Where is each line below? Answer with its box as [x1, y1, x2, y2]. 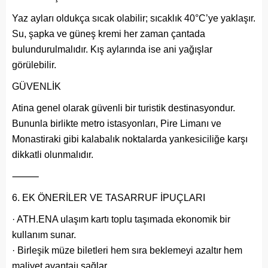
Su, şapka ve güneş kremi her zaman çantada [12, 28, 205, 39]
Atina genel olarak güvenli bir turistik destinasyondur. [12, 102, 235, 113]
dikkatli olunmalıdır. [12, 149, 93, 160]
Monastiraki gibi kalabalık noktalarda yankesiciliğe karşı [12, 133, 248, 144]
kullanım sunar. [12, 229, 76, 240]
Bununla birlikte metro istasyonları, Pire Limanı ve [12, 118, 221, 129]
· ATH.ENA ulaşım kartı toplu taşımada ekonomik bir [12, 214, 230, 224]
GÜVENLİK [12, 81, 61, 92]
